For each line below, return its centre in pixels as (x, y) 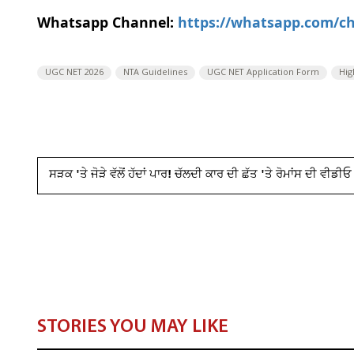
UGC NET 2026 (74, 73)
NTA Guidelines (155, 73)
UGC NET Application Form (263, 73)
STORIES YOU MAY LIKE (133, 327)
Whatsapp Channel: (107, 25)
